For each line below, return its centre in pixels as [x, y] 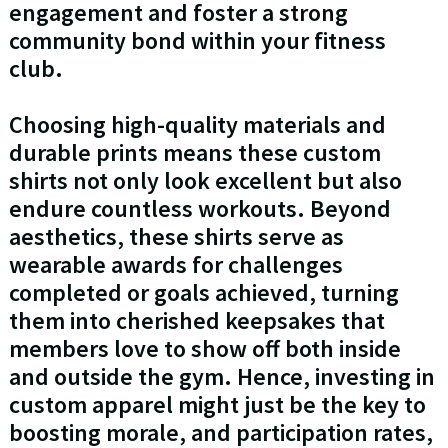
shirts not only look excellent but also [205, 181]
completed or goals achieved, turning [203, 293]
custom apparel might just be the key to [217, 405]
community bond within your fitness [197, 41]
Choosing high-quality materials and [197, 125]
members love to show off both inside [204, 349]
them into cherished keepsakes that [196, 321]
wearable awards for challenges [175, 265]
